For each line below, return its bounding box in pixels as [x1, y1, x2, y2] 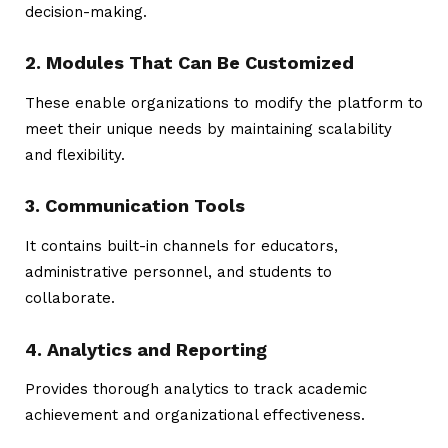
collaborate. [25, 289, 115, 308]
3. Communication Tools [25, 195, 245, 217]
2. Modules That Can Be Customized [25, 52, 354, 74]
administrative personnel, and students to [25, 263, 332, 282]
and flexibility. [25, 145, 125, 164]
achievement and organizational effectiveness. [25, 406, 365, 425]
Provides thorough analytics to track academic [25, 380, 367, 399]
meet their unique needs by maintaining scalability [25, 119, 392, 138]
